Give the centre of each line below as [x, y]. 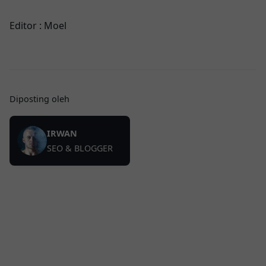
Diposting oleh [39, 99]
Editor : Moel [38, 26]
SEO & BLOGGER [80, 148]
